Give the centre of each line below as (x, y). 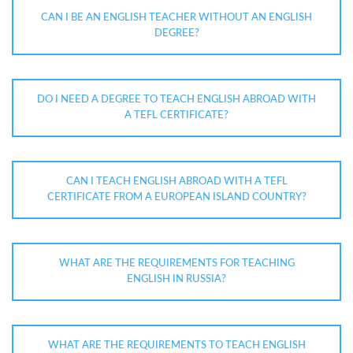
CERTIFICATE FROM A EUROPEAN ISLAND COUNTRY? (176, 198)
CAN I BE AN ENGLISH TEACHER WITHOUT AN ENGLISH (176, 18)
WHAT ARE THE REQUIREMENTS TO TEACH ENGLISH (176, 346)
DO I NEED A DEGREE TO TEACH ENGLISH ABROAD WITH (176, 100)
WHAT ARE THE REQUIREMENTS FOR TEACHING (176, 264)
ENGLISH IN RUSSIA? (176, 280)
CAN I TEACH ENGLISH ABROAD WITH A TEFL (176, 182)
